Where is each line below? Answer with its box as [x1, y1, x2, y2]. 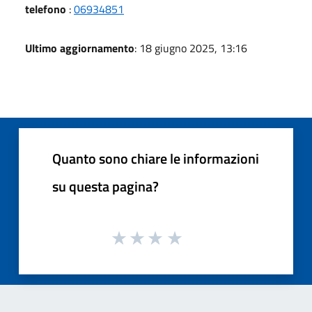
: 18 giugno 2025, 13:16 [134, 39, 247, 56]
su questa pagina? [52, 175, 159, 197]
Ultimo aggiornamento [25, 39, 134, 56]
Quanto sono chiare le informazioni [52, 147, 259, 169]
